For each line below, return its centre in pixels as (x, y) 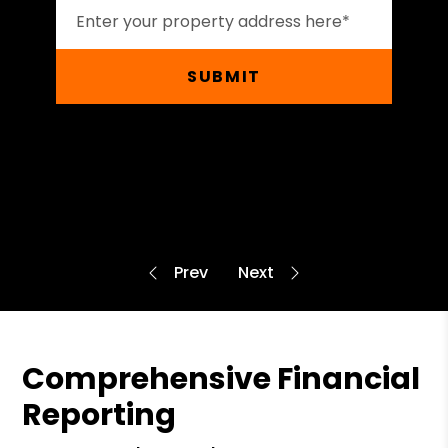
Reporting (99, 415)
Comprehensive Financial (221, 379)
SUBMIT (224, 76)
